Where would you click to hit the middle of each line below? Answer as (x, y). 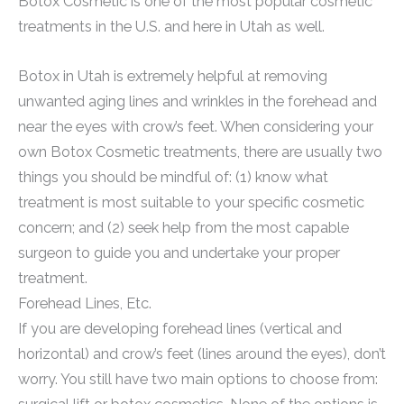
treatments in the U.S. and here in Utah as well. (171, 27)
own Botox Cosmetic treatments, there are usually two (200, 151)
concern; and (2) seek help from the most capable (184, 227)
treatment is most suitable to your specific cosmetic (191, 202)
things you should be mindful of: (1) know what (173, 177)
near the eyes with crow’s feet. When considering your (196, 126)
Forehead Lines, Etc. (85, 303)
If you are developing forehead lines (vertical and (180, 328)
